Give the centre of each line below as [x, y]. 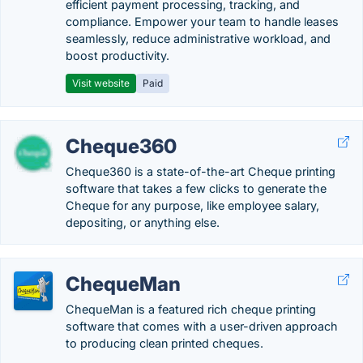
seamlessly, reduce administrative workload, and [198, 38]
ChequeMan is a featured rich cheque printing [191, 309]
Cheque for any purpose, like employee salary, [192, 205]
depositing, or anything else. [143, 222]
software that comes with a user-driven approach [202, 326]
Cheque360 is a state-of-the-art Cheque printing [201, 171]
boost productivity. [117, 56]
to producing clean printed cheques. [164, 343]
